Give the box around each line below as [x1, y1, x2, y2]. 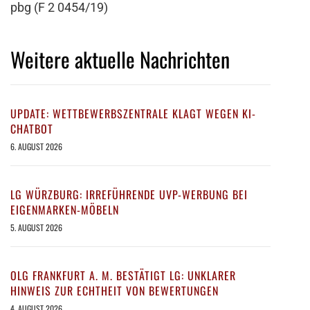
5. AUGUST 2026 [10, 221, 62, 234]
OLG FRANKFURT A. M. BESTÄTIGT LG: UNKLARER [10, 267, 236, 284]
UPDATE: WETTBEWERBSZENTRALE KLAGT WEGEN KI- [10, 105, 256, 122]
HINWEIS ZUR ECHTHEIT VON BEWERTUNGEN [10, 282, 219, 300]
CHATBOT [10, 120, 53, 138]
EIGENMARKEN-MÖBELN [10, 201, 119, 219]
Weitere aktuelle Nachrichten [10, 44, 230, 75]
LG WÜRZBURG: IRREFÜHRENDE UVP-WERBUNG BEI [10, 186, 248, 203]
